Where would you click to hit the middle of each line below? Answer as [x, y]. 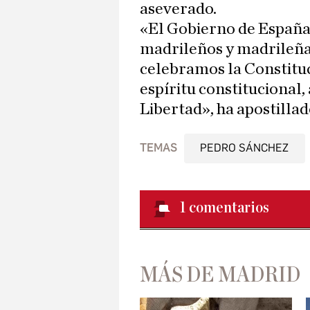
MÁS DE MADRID [220, 275]
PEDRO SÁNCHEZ [245, 148]
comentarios [229, 208]
